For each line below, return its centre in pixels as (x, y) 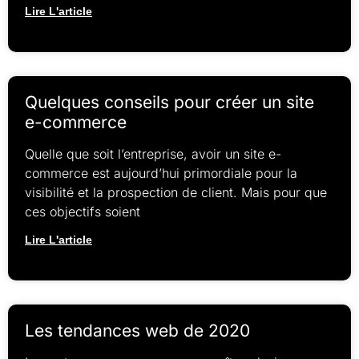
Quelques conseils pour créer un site (169, 103)
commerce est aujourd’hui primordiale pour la (161, 173)
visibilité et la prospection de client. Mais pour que (176, 193)
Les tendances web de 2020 (137, 331)
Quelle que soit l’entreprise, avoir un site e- (153, 154)
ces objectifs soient (83, 212)
